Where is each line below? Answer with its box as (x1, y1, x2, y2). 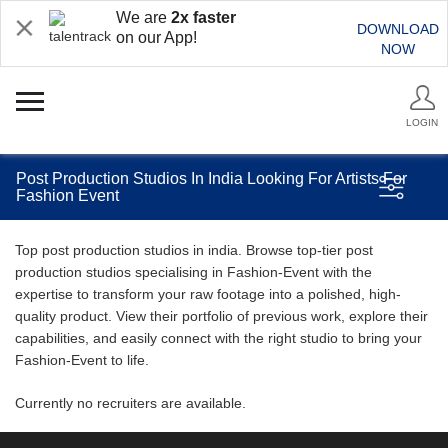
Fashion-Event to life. (15, 352, 149, 368)
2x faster (171, 9, 236, 26)
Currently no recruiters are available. (15, 395, 246, 411)
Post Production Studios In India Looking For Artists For (16, 170, 407, 187)
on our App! (116, 29, 197, 46)
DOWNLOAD (357, 21, 439, 37)
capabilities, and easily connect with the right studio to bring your (15, 330, 422, 346)
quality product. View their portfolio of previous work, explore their (15, 308, 428, 324)
